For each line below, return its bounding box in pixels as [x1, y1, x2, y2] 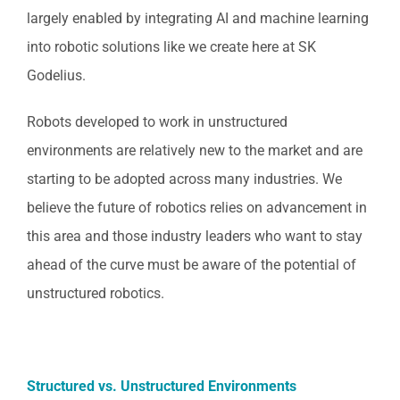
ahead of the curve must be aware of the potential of [27, 255, 356, 273]
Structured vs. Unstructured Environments [27, 377, 296, 395]
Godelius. [27, 66, 86, 84]
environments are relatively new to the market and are [27, 141, 362, 159]
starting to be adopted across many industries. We [27, 170, 342, 187]
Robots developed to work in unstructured [27, 112, 287, 130]
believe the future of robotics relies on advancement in [27, 198, 367, 216]
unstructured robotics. [27, 284, 164, 302]
